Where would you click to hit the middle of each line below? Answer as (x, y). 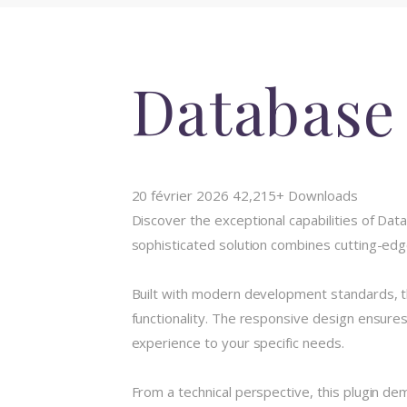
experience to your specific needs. (238, 343)
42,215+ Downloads (295, 196)
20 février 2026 (182, 196)
